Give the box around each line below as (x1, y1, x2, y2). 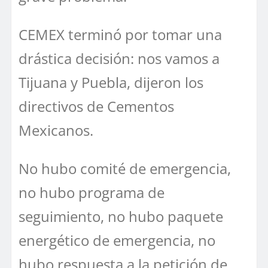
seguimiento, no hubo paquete (19, 206, 223, 227)
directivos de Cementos (19, 96, 174, 117)
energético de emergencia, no (19, 230, 215, 251)
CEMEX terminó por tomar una (19, 25, 222, 45)
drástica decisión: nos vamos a (19, 48, 220, 69)
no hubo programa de (19, 182, 165, 203)
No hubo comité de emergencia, (19, 159, 231, 179)
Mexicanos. (19, 120, 93, 141)
